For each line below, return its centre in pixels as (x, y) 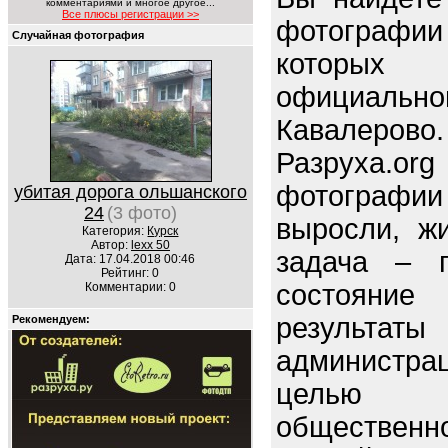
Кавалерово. (360, 130)
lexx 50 (150, 245)
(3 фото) (142, 213)
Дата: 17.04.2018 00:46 (130, 259)
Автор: (111, 245)
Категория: (115, 231)
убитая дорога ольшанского (130, 192)
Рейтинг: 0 (130, 273)
